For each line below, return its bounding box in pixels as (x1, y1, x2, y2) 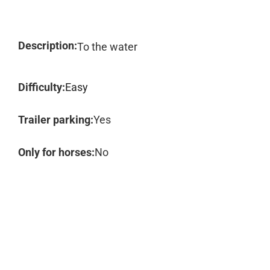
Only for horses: (18, 146, 95, 159)
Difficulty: (18, 81, 65, 93)
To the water (77, 40, 137, 53)
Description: (18, 39, 77, 52)
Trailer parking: (18, 113, 93, 126)
